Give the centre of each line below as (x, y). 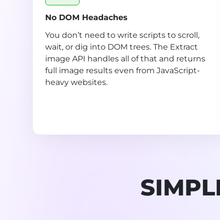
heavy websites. (76, 82)
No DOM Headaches (86, 18)
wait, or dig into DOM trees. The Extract (122, 47)
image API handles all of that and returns (125, 59)
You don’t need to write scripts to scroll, (122, 35)
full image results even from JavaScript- (123, 71)
